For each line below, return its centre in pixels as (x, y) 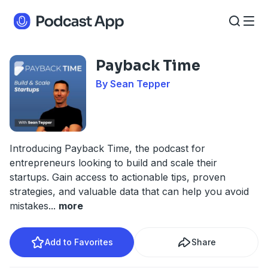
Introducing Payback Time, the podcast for (107, 148)
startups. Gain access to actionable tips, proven (118, 177)
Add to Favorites (79, 242)
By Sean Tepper (133, 84)
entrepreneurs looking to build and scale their (113, 163)
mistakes (29, 206)
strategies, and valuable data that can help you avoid (129, 191)
